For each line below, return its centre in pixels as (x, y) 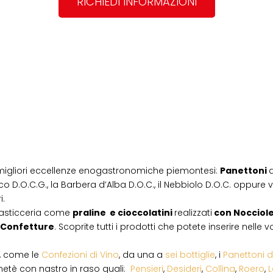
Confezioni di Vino (80, 255)
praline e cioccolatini (123, 213)
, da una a (142, 255)
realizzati (193, 213)
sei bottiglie (190, 255)
